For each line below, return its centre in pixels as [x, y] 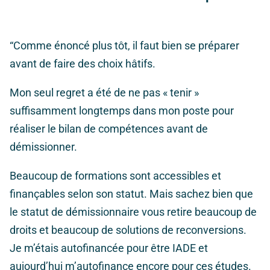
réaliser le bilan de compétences [88, 129]
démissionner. [43, 147]
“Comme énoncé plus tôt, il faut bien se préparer [124, 46]
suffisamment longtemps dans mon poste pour [122, 111]
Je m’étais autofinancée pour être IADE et [109, 248]
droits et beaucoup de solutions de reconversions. [128, 230]
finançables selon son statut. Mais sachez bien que [131, 194]
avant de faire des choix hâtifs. [83, 64]
